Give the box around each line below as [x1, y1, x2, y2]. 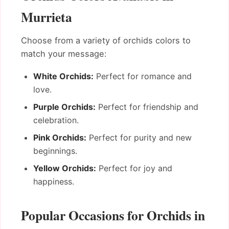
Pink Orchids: [33, 132, 86, 143]
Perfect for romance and [94, 71, 192, 81]
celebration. [33, 114, 79, 125]
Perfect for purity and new [86, 132, 192, 143]
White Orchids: [33, 71, 94, 81]
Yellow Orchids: [33, 163, 96, 173]
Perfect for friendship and [96, 101, 198, 112]
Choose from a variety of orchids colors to [21, 35, 191, 46]
